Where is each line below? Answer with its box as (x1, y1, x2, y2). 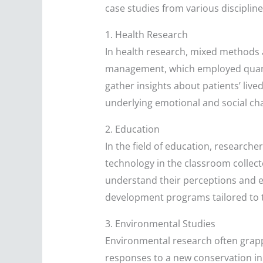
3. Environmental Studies (104, 217, 215, 231)
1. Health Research (104, 28, 188, 42)
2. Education (104, 123, 160, 136)
